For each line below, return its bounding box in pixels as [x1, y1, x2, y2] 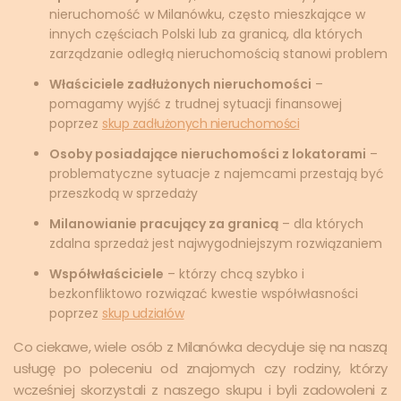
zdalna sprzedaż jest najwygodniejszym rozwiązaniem [49, 235, 382, 253]
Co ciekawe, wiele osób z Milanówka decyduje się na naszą [13, 337, 388, 357]
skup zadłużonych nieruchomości [102, 115, 300, 133]
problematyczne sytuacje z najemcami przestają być [49, 165, 384, 183]
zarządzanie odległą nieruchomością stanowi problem [49, 45, 388, 64]
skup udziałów [102, 304, 184, 323]
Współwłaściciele [49, 265, 164, 284]
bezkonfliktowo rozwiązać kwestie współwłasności [49, 285, 358, 303]
